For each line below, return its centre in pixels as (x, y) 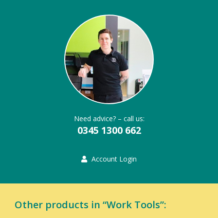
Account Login (114, 159)
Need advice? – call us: (109, 118)
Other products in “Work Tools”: (91, 204)
